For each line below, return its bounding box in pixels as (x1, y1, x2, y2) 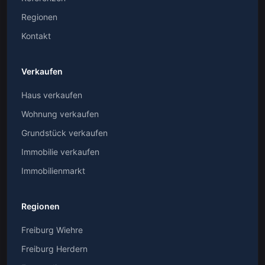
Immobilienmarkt (21, 166, 85, 176)
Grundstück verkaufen (21, 128, 108, 138)
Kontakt (21, 31, 51, 41)
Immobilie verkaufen (21, 147, 99, 157)
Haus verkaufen (21, 90, 82, 100)
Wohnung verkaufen (21, 109, 99, 119)
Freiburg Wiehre (21, 225, 83, 235)
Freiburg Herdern (21, 244, 88, 254)
